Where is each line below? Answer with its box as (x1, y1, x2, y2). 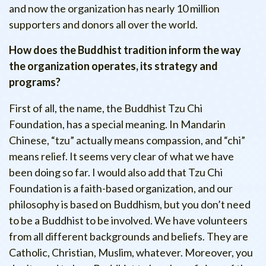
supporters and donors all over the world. (9, 18, 198, 31)
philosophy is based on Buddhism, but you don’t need (9, 197, 251, 211)
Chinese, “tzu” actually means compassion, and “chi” (9, 133, 245, 147)
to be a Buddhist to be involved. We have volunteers (9, 213, 248, 227)
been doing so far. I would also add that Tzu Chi (9, 165, 223, 179)
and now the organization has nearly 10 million (9, 2, 220, 15)
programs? (9, 75, 61, 89)
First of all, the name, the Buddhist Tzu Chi (9, 101, 202, 115)
